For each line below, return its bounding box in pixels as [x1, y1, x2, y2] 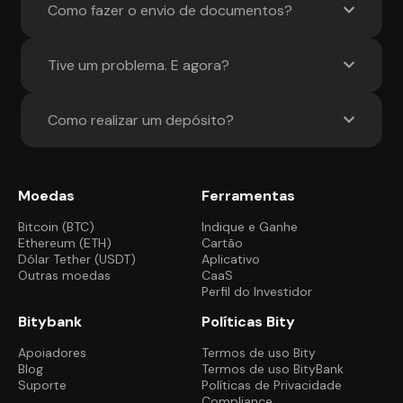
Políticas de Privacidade [201, 377, 342, 394]
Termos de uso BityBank [201, 361, 344, 378]
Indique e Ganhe [201, 219, 298, 236]
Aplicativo [201, 251, 260, 268]
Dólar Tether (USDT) [18, 251, 136, 268]
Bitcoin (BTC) [18, 219, 94, 236]
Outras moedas [18, 267, 111, 284]
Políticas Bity [201, 312, 295, 332]
